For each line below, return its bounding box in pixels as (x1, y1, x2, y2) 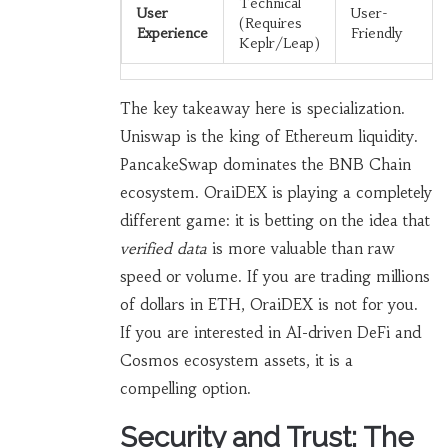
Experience (136, 23, 208, 42)
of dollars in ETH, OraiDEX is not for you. (119, 294, 418, 314)
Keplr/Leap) (238, 33, 320, 52)
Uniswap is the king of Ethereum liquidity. (119, 126, 418, 146)
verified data (119, 238, 207, 258)
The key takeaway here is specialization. (119, 98, 405, 118)
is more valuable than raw (206, 238, 395, 258)
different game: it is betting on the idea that (119, 210, 430, 230)
